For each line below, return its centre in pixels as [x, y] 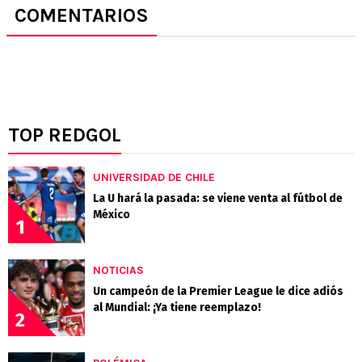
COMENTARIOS [82, 16]
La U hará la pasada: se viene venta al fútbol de [218, 199]
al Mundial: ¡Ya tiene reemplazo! [177, 308]
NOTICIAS [118, 271]
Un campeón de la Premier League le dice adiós [218, 292]
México [112, 215]
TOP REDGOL [65, 135]
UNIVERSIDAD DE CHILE [154, 178]
